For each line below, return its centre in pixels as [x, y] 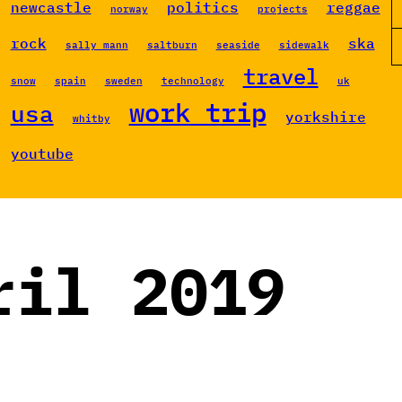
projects [282, 9]
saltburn [172, 45]
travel [280, 77]
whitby [91, 119]
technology [192, 81]
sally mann [96, 45]
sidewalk [304, 45]
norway [129, 9]
